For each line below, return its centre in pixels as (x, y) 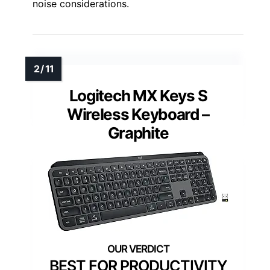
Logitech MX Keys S (138, 95)
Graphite (138, 133)
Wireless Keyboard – (138, 114)
